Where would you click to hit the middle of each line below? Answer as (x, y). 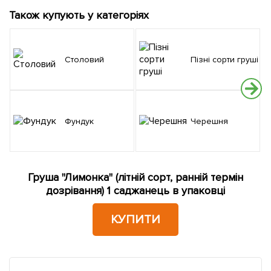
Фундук (82, 121)
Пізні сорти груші (227, 59)
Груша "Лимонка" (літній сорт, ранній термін (135, 178)
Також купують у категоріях (79, 15)
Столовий (87, 59)
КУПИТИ (135, 220)
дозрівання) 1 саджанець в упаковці (135, 191)
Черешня (212, 121)
